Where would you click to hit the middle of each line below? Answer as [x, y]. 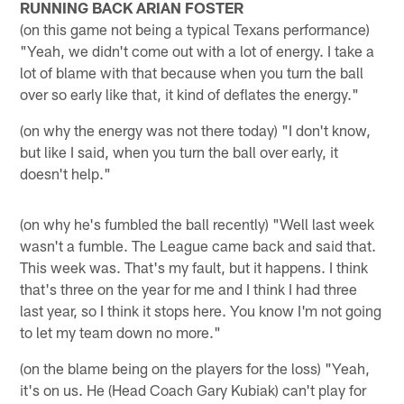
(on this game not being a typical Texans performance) [195, 28]
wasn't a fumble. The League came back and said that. [198, 245]
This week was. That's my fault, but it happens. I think [194, 266]
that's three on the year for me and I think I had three [189, 288]
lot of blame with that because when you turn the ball [192, 72]
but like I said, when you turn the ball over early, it [179, 151]
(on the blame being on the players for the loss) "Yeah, [195, 367]
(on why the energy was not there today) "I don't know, [196, 129]
